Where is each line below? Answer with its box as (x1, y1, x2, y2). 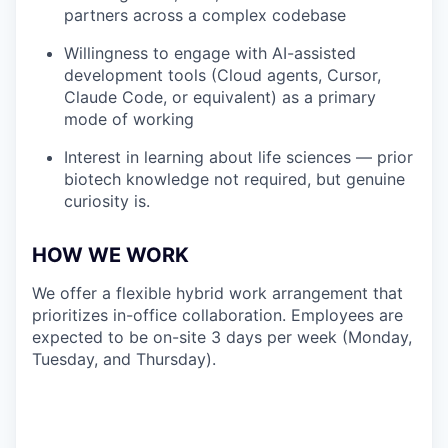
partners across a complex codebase (64, 5, 346, 25)
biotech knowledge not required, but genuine (64, 169, 405, 189)
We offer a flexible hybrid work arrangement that (32, 283, 403, 303)
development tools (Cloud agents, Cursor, (64, 65, 381, 85)
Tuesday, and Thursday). (32, 349, 216, 369)
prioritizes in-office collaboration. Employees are (32, 305, 403, 325)
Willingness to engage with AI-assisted (64, 43, 356, 63)
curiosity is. (64, 191, 150, 211)
